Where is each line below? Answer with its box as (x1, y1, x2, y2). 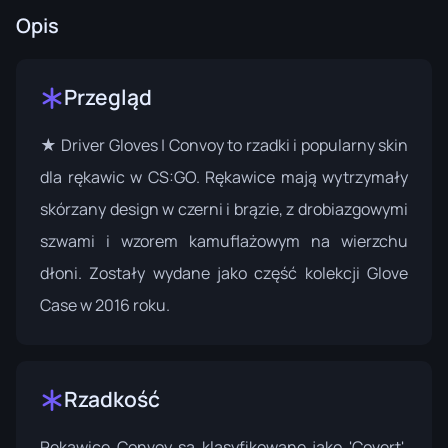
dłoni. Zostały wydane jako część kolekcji (40, 262, 367, 284)
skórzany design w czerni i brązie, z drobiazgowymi (40, 198, 408, 220)
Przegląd (64, 83, 152, 111)
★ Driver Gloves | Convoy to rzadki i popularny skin (40, 134, 408, 156)
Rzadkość (64, 385, 160, 413)
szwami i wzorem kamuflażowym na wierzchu (40, 230, 408, 252)
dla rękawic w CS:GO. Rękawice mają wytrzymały (40, 166, 408, 188)
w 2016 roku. (77, 294, 170, 316)
